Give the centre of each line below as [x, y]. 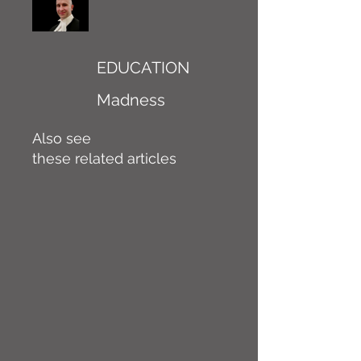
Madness [131, 100]
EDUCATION [143, 68]
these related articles [104, 158]
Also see [62, 138]
